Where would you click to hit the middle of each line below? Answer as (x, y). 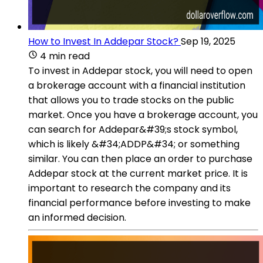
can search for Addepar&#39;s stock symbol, (133, 129)
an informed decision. (77, 217)
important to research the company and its (129, 188)
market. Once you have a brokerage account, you (143, 114)
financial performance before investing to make (139, 203)
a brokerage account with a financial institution (137, 85)
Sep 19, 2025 (208, 41)
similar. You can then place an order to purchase (140, 159)
